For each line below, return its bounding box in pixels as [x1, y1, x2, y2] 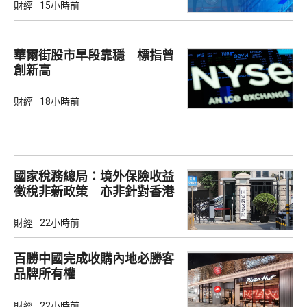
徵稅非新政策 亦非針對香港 [14, 184, 174, 199]
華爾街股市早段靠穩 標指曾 [14, 47, 174, 62]
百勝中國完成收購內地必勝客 [14, 251, 174, 267]
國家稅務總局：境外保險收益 [14, 169, 174, 184]
